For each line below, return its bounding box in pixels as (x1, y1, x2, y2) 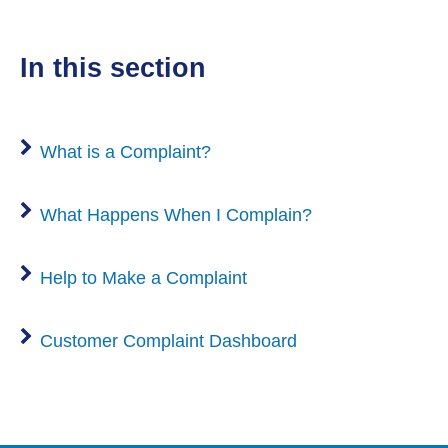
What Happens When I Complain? (40, 204, 312, 225)
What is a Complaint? (40, 141, 211, 162)
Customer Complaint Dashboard (40, 330, 297, 351)
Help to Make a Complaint (40, 267, 247, 288)
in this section (28, 53, 206, 83)
